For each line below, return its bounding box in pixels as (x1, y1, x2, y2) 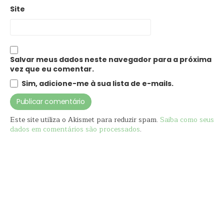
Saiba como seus (160, 114, 214, 126)
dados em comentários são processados (10, 123, 140, 135)
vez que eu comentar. (10, 64, 94, 74)
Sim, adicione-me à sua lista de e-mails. (20, 78, 173, 89)
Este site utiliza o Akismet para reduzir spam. (10, 114, 160, 126)
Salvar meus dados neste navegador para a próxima (10, 54, 211, 65)
